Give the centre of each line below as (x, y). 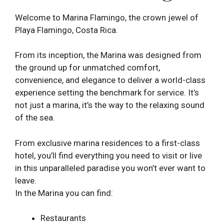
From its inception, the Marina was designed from (108, 55)
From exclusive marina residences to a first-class (107, 143)
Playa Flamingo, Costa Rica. (66, 30)
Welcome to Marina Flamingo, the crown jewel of (107, 17)
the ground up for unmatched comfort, (87, 68)
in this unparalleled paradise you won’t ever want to (110, 168)
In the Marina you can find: (64, 193)
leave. (26, 180)
